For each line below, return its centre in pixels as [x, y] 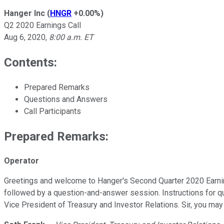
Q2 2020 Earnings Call [42, 25]
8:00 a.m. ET [71, 37]
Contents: [30, 62]
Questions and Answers [66, 99]
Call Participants [52, 111]
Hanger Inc [24, 13]
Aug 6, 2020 [25, 37]
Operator [21, 161]
